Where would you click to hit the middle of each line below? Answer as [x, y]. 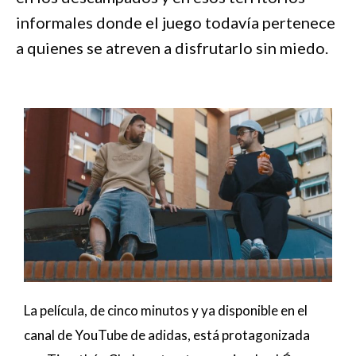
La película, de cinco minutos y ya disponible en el [166, 310]
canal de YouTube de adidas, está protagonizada [167, 335]
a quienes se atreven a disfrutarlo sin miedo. [172, 48]
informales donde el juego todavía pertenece [176, 23]
